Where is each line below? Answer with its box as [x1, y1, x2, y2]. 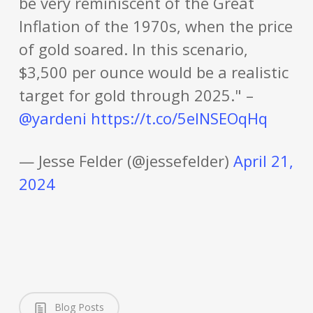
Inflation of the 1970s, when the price [18, 15, 293, 36]
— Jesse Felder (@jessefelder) [18, 150, 233, 171]
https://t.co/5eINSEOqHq [90, 108, 268, 129]
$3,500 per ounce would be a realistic [18, 61, 289, 82]
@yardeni [18, 108, 87, 129]
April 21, [233, 150, 293, 171]
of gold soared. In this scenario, [18, 38, 248, 59]
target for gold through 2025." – [18, 85, 254, 105]
